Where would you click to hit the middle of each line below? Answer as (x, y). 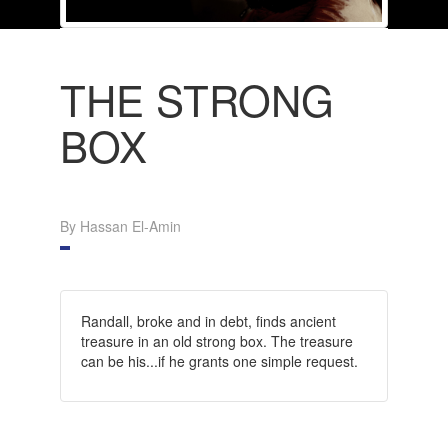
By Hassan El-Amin (120, 225)
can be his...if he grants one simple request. (219, 360)
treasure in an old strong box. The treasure (216, 340)
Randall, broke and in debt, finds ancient (208, 320)
